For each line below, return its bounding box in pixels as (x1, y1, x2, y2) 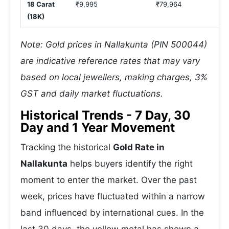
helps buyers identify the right (67, 158, 193, 169)
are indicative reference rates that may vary (20, 56, 200, 66)
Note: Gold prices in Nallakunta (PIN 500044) (20, 39, 207, 50)
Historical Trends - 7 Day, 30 (20, 108, 191, 123)
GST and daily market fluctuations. (20, 88, 163, 99)
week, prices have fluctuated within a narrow (20, 191, 205, 201)
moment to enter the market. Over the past (20, 175, 197, 185)
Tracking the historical (20, 142, 113, 152)
